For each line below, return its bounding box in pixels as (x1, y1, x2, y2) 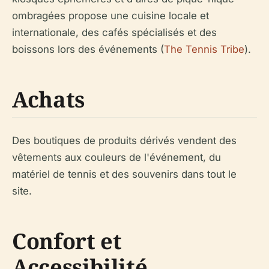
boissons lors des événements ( (12, 43, 164, 56)
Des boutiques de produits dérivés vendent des (12, 134, 237, 147)
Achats (12, 85, 85, 115)
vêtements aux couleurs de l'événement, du (12, 151, 221, 164)
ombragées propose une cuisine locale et (12, 10, 209, 22)
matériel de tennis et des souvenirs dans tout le (12, 168, 237, 181)
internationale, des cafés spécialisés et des (12, 26, 217, 39)
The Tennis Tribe (164, 43, 244, 56)
